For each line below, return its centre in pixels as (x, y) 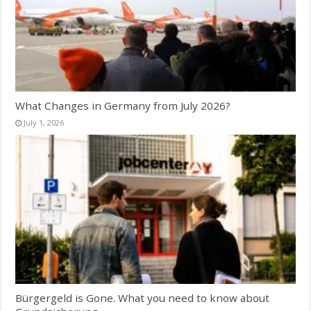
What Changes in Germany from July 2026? (123, 105)
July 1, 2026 (44, 122)
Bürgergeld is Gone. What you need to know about (143, 297)
